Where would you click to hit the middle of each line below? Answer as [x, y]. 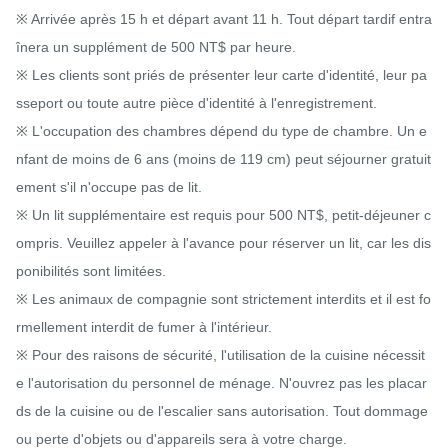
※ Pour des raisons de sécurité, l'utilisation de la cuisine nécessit [220, 355]
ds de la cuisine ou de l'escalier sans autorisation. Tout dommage [222, 411]
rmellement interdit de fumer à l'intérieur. [144, 327]
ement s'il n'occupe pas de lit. [109, 187]
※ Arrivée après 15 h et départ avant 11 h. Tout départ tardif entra [224, 19]
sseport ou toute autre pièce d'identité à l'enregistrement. [196, 103]
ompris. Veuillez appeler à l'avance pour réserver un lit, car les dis [223, 243]
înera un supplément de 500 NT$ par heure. [156, 47]
